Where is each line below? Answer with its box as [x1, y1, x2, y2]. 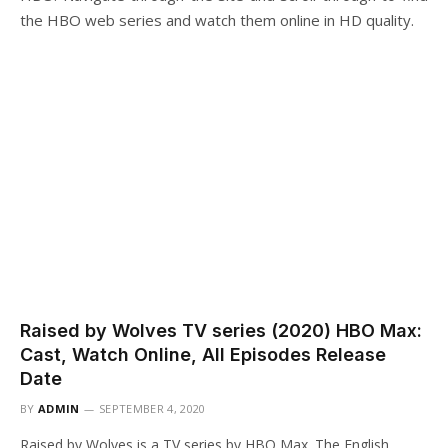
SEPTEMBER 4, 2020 [99, 400, 206, 416]
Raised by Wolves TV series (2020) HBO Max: [20, 319, 422, 341]
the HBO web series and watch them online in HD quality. [20, 10, 414, 30]
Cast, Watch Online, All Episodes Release [20, 343, 386, 365]
